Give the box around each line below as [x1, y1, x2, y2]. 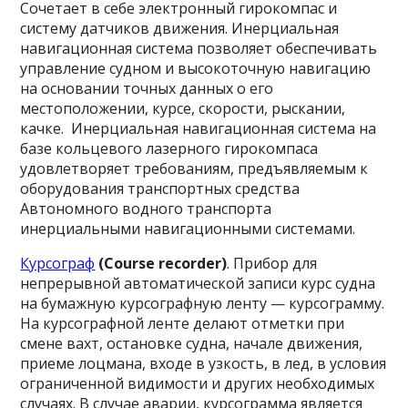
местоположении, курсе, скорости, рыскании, [20, 98, 346, 118]
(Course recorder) [95, 253, 228, 273]
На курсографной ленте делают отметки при [20, 313, 345, 333]
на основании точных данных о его [20, 78, 274, 98]
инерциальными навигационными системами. [20, 219, 356, 239]
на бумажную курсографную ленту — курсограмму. [20, 293, 385, 313]
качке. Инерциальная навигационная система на [20, 118, 377, 138]
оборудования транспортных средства [20, 178, 301, 199]
